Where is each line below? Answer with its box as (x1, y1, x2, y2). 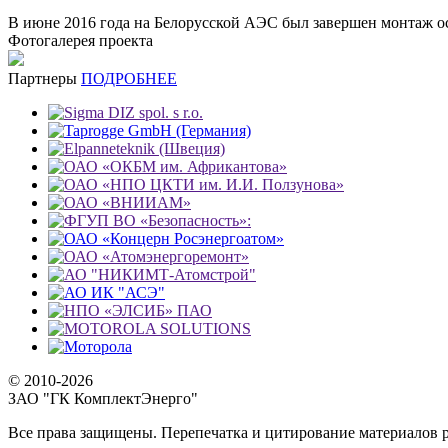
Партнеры (8, 69, 77, 87)
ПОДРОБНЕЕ (81, 69, 177, 87)
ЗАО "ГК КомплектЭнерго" (8, 389, 198, 407)
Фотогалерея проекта (8, 31, 153, 49)
